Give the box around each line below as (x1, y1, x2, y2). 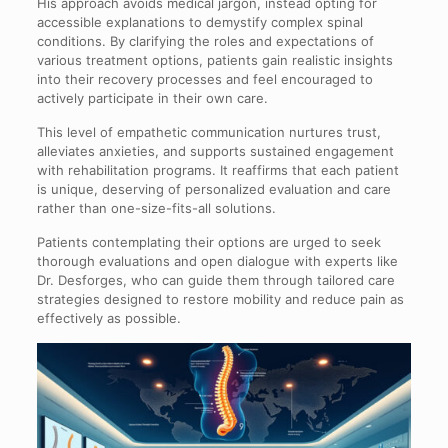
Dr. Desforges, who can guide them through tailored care (36, 272, 395, 289)
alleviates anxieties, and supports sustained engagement (36, 143, 394, 160)
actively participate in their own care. (36, 90, 268, 107)
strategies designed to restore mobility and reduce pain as (36, 291, 404, 308)
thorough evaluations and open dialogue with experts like (36, 253, 398, 270)
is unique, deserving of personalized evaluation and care (36, 181, 391, 198)
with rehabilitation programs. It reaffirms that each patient (36, 162, 399, 179)
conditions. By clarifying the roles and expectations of (36, 33, 374, 50)
